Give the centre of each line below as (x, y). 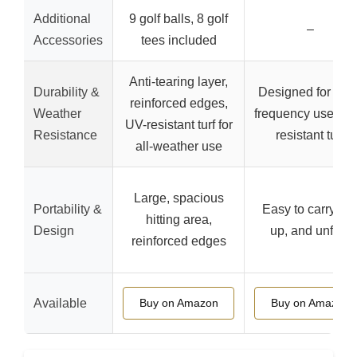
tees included (178, 40)
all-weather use (178, 146)
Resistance (65, 135)
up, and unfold (310, 231)
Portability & (68, 209)
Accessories (68, 40)
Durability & (67, 92)
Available (60, 303)
